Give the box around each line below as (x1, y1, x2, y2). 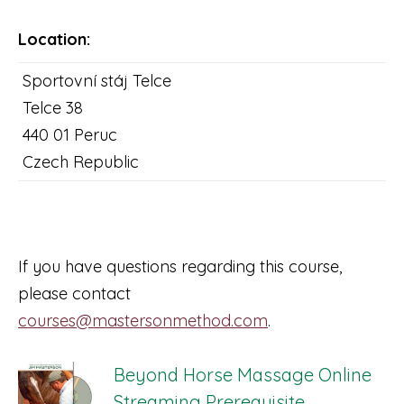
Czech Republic (23, 151, 139, 172)
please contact (18, 283, 131, 304)
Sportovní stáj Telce (23, 70, 171, 91)
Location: (18, 29, 90, 50)
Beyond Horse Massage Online (113, 363, 372, 386)
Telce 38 (23, 97, 83, 118)
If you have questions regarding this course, (18, 256, 342, 277)
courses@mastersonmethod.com (18, 310, 268, 331)
